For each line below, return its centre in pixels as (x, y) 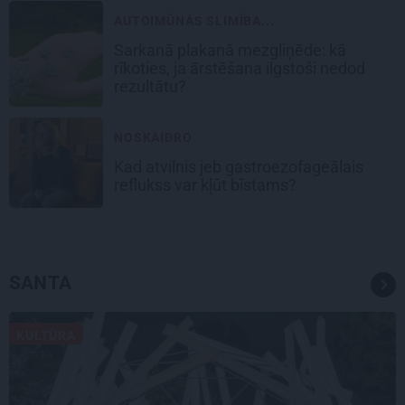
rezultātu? (152, 87)
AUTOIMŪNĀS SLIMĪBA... (194, 21)
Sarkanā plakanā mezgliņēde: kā (230, 51)
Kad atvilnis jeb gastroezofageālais (239, 167)
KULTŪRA (46, 336)
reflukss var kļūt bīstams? (207, 185)
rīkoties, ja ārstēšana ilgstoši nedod (240, 69)
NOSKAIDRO (153, 138)
